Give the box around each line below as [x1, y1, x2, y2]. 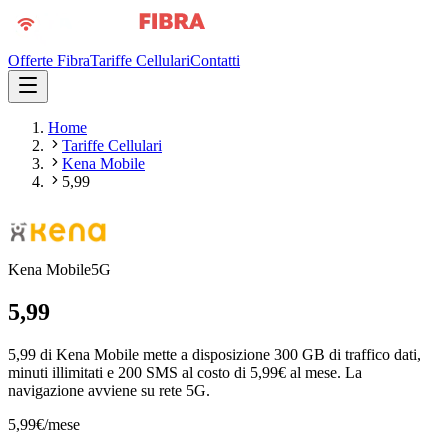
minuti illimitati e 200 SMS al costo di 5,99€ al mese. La [8, 363, 362, 381]
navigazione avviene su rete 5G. [8, 381, 210, 399]
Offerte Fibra [8, 52, 90, 69]
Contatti [190, 52, 240, 69]
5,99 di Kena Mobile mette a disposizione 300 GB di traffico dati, [8, 345, 421, 363]
